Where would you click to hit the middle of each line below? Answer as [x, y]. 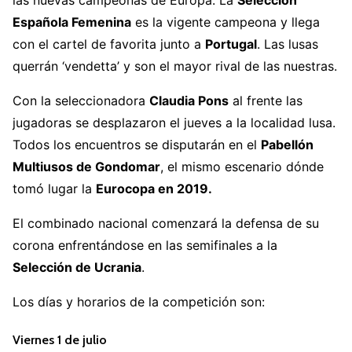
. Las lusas [288, 44]
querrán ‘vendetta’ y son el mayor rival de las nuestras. [175, 66]
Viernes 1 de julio [60, 340]
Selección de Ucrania [77, 267]
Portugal [231, 44]
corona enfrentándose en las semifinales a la [145, 245]
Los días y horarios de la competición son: [139, 301]
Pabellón [287, 144]
